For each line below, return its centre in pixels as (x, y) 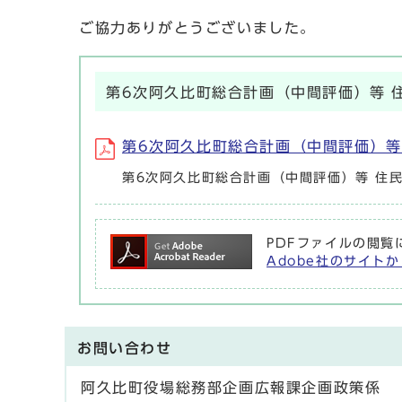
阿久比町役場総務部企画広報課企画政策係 (231, 387)
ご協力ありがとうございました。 (197, 27)
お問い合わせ (125, 348)
